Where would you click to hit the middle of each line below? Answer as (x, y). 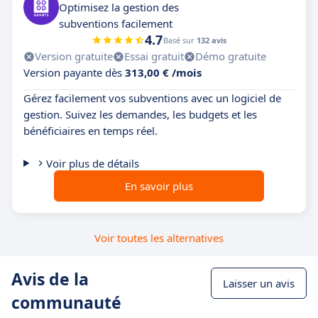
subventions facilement (116, 23)
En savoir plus (159, 186)
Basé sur (180, 40)
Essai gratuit (154, 56)
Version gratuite (74, 56)
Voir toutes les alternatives (159, 238)
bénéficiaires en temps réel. (91, 131)
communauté (66, 302)
